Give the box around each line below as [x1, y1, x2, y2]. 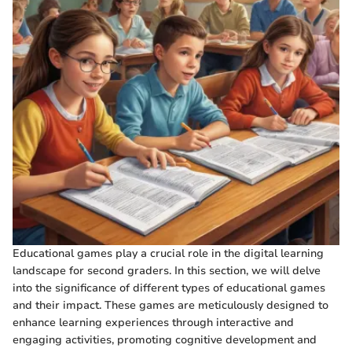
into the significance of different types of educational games [13, 280, 325, 295]
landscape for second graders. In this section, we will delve [13, 262, 321, 278]
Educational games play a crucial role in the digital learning [13, 245, 324, 261]
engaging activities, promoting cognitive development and [13, 332, 317, 347]
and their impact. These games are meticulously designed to [13, 297, 328, 313]
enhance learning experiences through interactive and [13, 314, 294, 330]
